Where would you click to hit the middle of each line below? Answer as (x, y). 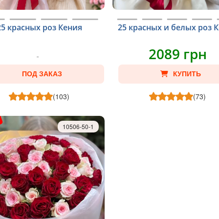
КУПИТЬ (187, 74)
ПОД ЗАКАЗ (42, 74)
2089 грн (177, 54)
